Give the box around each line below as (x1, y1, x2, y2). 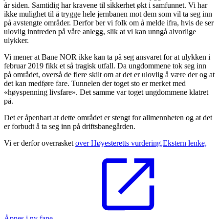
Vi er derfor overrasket (4, 139, 75, 148)
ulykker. (4, 36, 29, 45)
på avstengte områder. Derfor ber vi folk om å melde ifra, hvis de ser (4, 19, 214, 27)
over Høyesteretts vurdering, (75, 139, 163, 148)
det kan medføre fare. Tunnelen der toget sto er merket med (4, 79, 186, 88)
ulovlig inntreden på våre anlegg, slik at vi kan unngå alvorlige (4, 27, 196, 36)
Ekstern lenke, (163, 139, 207, 148)
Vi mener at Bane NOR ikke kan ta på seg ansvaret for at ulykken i (4, 53, 210, 62)
